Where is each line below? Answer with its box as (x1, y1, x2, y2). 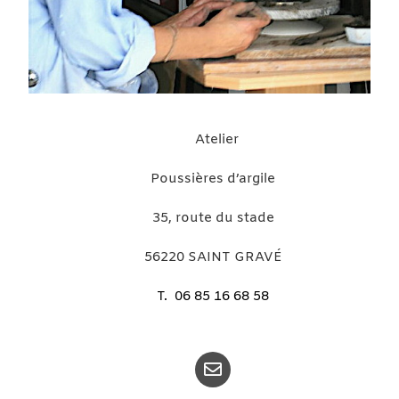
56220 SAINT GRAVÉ (143, 248, 282, 267)
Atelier (187, 131, 239, 150)
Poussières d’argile (151, 170, 275, 189)
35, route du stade (151, 209, 274, 228)
